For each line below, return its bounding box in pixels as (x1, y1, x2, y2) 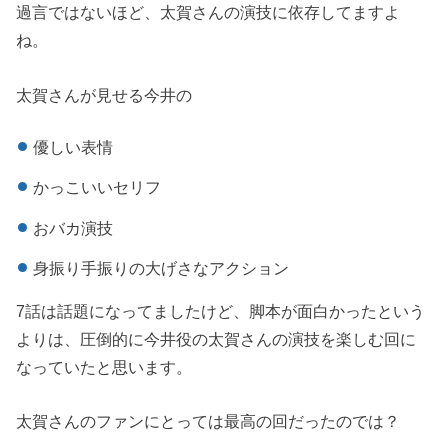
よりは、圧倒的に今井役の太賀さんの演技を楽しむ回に (16, 329, 417, 348)
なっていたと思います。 (16, 357, 193, 376)
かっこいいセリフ (32, 178, 161, 197)
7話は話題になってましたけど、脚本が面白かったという (16, 301, 426, 320)
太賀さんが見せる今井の (16, 85, 193, 104)
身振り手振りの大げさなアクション (32, 259, 289, 278)
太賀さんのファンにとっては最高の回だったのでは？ (16, 412, 401, 431)
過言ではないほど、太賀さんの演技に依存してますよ (16, 3, 401, 22)
